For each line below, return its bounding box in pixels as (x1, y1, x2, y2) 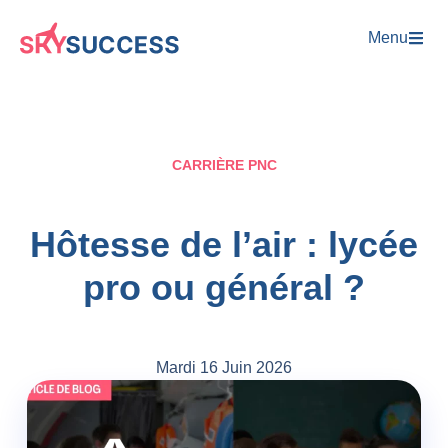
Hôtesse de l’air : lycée (30, 224, 418, 266)
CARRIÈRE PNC (171, 156, 277, 173)
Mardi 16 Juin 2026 (156, 359, 292, 377)
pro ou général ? (83, 267, 365, 309)
